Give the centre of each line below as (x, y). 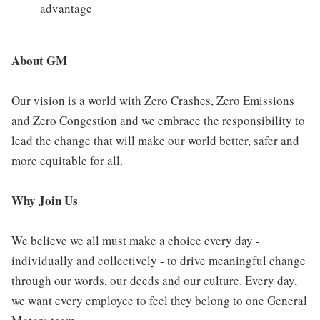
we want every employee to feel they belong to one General (159, 301)
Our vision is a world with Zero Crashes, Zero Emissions (153, 101)
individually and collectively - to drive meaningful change (159, 261)
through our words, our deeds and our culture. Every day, (154, 281)
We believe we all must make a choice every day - (136, 241)
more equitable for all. (67, 161)
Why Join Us (45, 201)
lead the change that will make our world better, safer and (155, 141)
